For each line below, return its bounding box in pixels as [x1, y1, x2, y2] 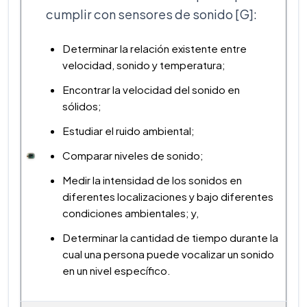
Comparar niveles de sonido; [62, 148, 204, 162]
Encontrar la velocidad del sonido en [62, 82, 240, 96]
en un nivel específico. [62, 263, 171, 277]
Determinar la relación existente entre [62, 41, 247, 55]
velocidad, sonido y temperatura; [62, 58, 225, 71]
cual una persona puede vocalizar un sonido [62, 247, 274, 260]
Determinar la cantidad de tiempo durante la [62, 230, 278, 244]
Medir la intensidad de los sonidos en [62, 173, 242, 186]
